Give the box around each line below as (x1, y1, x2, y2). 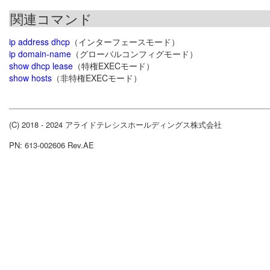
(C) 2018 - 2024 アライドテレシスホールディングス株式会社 (9, 119, 222, 131)
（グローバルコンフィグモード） (71, 48, 198, 60)
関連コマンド (10, 9, 92, 28)
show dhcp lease (9, 60, 73, 72)
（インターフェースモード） (70, 36, 180, 48)
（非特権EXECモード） (52, 72, 142, 84)
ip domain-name (9, 48, 71, 60)
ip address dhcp (9, 36, 70, 48)
